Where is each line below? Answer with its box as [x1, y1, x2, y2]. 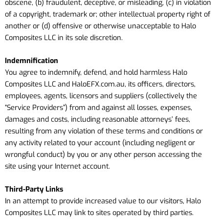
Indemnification [5, 55, 58, 66]
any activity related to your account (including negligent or [5, 137, 195, 148]
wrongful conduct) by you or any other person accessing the [5, 149, 202, 159]
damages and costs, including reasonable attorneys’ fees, [5, 114, 190, 124]
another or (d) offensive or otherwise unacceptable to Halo [5, 21, 196, 31]
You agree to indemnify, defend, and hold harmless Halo [5, 67, 187, 77]
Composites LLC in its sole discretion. [5, 32, 123, 43]
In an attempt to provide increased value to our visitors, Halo [5, 196, 201, 206]
